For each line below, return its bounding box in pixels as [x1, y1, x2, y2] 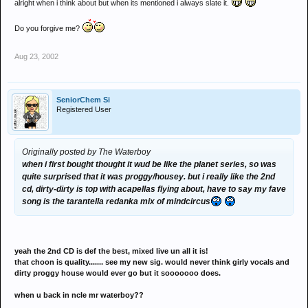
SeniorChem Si [56, 96, 110, 104]
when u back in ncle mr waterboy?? [14, 291, 144, 299]
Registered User [56, 105, 111, 113]
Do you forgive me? [14, 24, 82, 32]
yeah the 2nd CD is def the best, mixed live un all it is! [14, 247, 208, 255]
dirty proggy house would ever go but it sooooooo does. [14, 269, 221, 277]
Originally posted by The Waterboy [22, 147, 151, 157]
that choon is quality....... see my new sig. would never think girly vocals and [14, 258, 289, 266]
